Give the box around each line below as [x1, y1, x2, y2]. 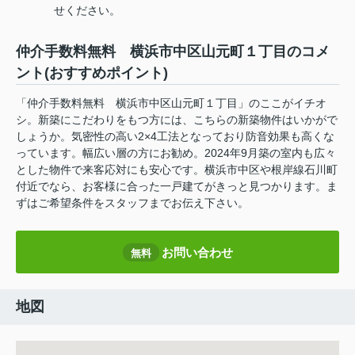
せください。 [54, 4, 120, 17]
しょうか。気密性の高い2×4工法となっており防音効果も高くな [16, 130, 334, 143]
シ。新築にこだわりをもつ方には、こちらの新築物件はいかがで [16, 113, 338, 127]
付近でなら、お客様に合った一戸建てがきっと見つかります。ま [16, 180, 338, 193]
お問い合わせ [161, 245, 233, 259]
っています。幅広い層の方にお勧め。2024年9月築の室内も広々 [16, 147, 336, 160]
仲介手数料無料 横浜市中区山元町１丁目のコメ [16, 44, 330, 60]
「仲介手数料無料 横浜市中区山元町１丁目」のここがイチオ [16, 97, 326, 110]
